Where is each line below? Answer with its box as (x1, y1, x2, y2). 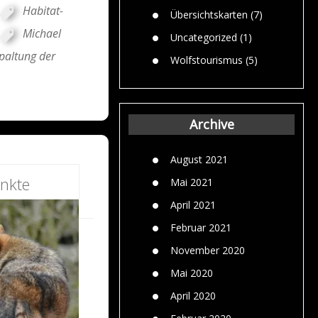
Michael (22, 26, 61, 42)
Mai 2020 (170, 265, 213, 280)
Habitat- (22, 3, 63, 19)
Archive (189, 115, 234, 133)
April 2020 (170, 288, 216, 302)
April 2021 (170, 197, 216, 212)
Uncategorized (170, 30, 237, 44)
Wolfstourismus (170, 53, 243, 67)
